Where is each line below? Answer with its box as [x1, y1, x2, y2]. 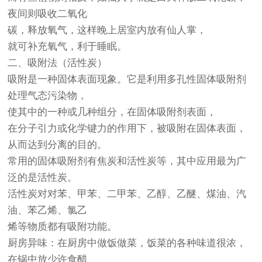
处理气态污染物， [8, 90, 88, 102]
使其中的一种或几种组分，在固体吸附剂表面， [8, 106, 217, 118]
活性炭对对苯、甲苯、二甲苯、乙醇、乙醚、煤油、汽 [8, 188, 247, 200]
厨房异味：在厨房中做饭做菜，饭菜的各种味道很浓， [8, 237, 247, 249]
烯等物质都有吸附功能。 [8, 221, 118, 233]
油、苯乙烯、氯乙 [8, 205, 88, 216]
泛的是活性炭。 [8, 172, 78, 184]
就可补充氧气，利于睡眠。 [8, 41, 127, 53]
